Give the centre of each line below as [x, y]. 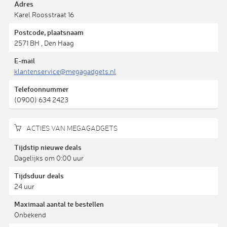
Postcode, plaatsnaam [49, 32]
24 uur [24, 186]
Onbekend [30, 214]
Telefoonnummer [41, 89]
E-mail [24, 60]
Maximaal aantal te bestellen [59, 204]
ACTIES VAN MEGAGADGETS [71, 128]
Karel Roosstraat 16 [44, 14]
